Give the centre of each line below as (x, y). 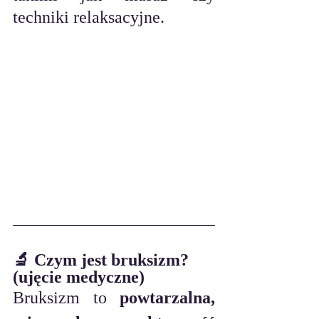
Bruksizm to (66, 298)
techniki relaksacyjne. (89, 17)
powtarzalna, (167, 298)
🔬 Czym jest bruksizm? (103, 260)
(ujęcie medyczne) (79, 277)
